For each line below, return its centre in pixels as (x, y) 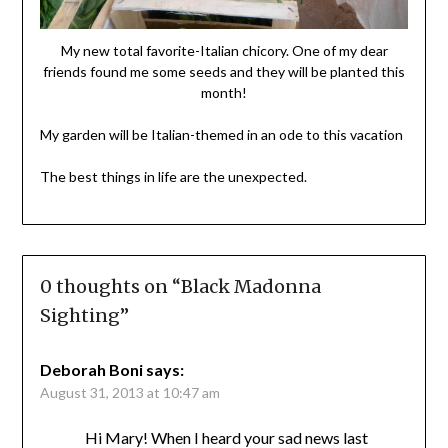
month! (224, 92)
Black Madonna (250, 287)
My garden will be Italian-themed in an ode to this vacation (221, 134)
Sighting (79, 316)
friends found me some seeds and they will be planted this (224, 71)
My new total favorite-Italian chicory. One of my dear (224, 50)
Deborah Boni (91, 370)
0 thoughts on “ (110, 287)
